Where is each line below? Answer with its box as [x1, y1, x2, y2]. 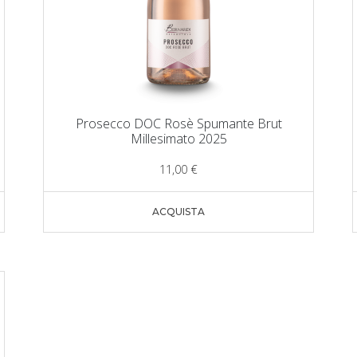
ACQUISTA [152, 206, 205, 218]
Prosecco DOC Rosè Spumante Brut [75, 115, 282, 133]
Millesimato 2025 [130, 130, 227, 148]
